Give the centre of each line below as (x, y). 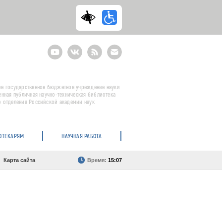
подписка (120, 59)
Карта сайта (19, 160)
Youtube (59, 48)
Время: (98, 160)
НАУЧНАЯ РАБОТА (82, 136)
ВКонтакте (82, 48)
